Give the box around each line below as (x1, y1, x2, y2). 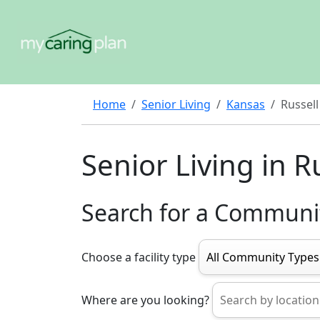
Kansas (226, 96, 265, 112)
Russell (281, 96, 319, 112)
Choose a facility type (81, 249, 196, 265)
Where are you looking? (81, 292, 209, 308)
